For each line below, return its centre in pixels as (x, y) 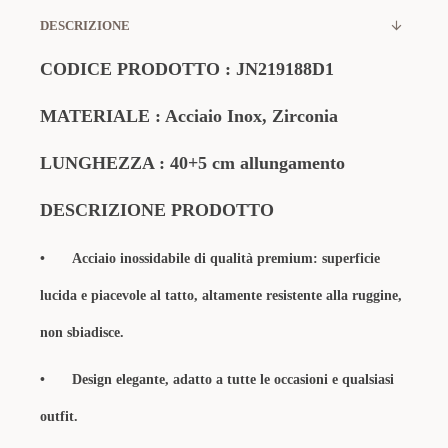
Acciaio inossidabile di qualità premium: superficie (226, 258)
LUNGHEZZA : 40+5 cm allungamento (192, 163)
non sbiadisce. (84, 332)
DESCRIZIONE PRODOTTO (159, 210)
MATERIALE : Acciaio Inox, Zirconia (189, 116)
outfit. (59, 416)
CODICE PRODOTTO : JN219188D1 (187, 69)
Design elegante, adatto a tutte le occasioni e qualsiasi (233, 379)
